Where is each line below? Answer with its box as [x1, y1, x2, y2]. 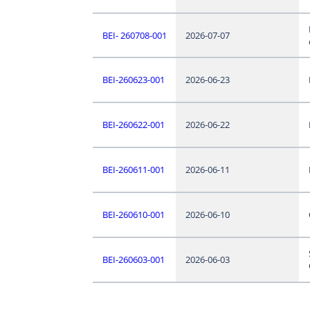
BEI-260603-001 [102, 253, 165, 266]
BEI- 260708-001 [102, 28, 167, 42]
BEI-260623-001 [102, 73, 165, 86]
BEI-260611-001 [102, 163, 165, 176]
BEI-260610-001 [102, 208, 165, 221]
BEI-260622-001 [102, 118, 165, 131]
